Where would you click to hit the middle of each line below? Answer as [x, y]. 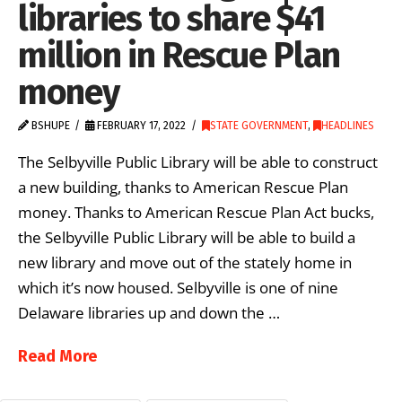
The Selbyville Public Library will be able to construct [198, 162]
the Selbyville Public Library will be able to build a [187, 237]
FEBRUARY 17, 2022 [140, 126]
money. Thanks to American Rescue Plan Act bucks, [196, 212]
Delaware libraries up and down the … [149, 312]
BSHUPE [49, 126]
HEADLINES [347, 126]
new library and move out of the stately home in [185, 262]
